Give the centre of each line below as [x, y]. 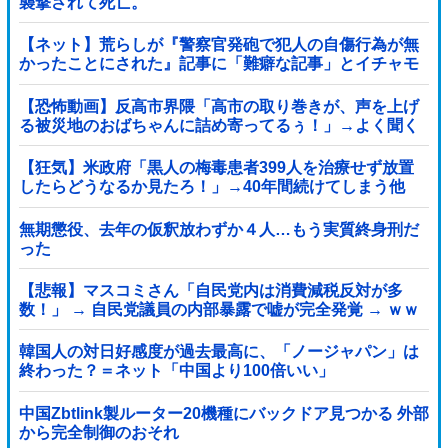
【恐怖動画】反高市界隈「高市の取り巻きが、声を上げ [218, 106]
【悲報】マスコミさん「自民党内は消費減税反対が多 [210, 290]
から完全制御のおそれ [98, 432]
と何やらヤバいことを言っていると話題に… [178, 144]
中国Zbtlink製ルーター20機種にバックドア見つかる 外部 [223, 413]
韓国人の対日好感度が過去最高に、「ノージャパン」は [218, 352]
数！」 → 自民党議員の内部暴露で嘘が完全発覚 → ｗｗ [218, 309]
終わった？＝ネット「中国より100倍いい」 [176, 371]
